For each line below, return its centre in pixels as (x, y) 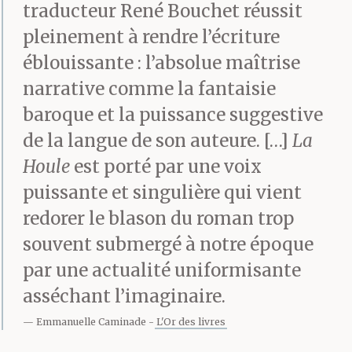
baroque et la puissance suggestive (173, 114)
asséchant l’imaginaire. (124, 296)
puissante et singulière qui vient (162, 192)
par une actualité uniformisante (162, 270)
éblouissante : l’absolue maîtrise (161, 62)
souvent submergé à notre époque (168, 244)
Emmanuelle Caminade (91, 321)
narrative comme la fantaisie (149, 88)
